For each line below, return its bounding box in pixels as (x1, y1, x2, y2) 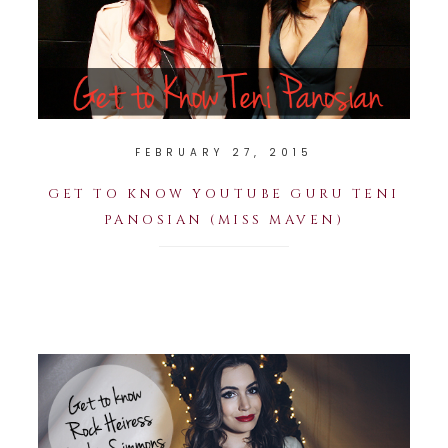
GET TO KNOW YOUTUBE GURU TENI (48, 184, 400, 203)
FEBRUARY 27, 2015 (135, 144, 313, 160)
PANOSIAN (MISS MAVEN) (103, 210, 345, 229)
